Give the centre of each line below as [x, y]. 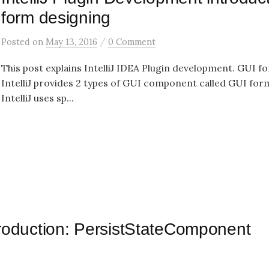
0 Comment [132, 42]
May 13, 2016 [71, 42]
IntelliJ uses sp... [38, 98]
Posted [17, 42]
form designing [56, 18]
